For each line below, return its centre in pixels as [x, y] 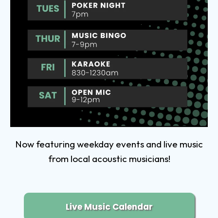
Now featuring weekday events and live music [109, 144]
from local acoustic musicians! [109, 159]
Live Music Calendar [109, 207]
